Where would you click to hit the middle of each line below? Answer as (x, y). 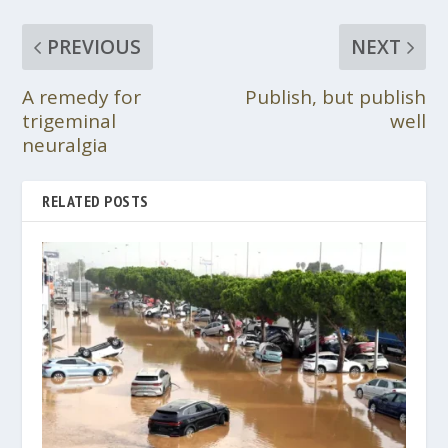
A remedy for (82, 96)
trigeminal (69, 120)
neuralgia (65, 144)
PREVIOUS (94, 46)
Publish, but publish (335, 96)
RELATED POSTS (95, 200)
